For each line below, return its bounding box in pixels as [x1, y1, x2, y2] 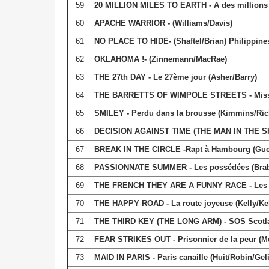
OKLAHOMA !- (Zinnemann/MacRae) [94, 54, 227, 64]
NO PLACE [94, 36, 134, 46]
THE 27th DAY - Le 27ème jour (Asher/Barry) [94, 72, 257, 82]
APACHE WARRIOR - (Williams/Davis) [94, 18, 232, 28]
